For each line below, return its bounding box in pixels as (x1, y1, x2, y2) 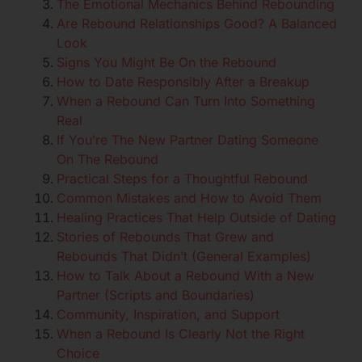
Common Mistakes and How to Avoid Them (57, 190, 322, 207)
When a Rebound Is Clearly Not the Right (57, 326, 305, 343)
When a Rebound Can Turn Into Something (57, 93, 315, 110)
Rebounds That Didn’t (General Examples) (57, 248, 311, 265)
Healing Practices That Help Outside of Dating (57, 209, 336, 226)
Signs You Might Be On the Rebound (57, 54, 276, 71)
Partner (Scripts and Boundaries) (57, 287, 255, 304)
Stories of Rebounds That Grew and (57, 229, 274, 246)
